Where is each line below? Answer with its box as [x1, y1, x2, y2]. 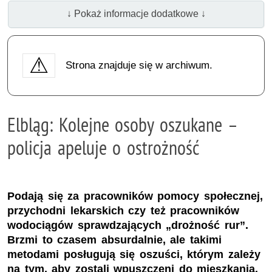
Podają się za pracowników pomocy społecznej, [7, 190, 263, 203]
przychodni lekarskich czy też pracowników [7, 205, 240, 217]
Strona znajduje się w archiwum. [65, 59, 212, 71]
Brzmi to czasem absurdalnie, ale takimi [7, 234, 222, 246]
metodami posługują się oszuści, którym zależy [7, 248, 260, 261]
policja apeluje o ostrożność [7, 135, 199, 160]
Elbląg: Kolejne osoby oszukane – [7, 112, 237, 137]
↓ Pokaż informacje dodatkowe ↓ [66, 8, 206, 19]
